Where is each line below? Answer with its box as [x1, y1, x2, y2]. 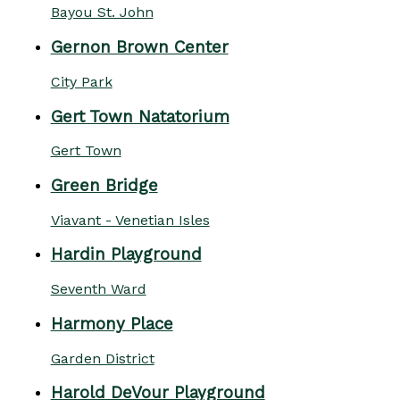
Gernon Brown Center [50, 37, 229, 58]
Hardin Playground [50, 245, 202, 265]
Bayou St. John [50, 4, 154, 21]
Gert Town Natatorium [50, 106, 229, 127]
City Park [50, 72, 112, 90]
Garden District [50, 349, 154, 367]
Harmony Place [50, 313, 173, 334]
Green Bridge [50, 176, 158, 196]
